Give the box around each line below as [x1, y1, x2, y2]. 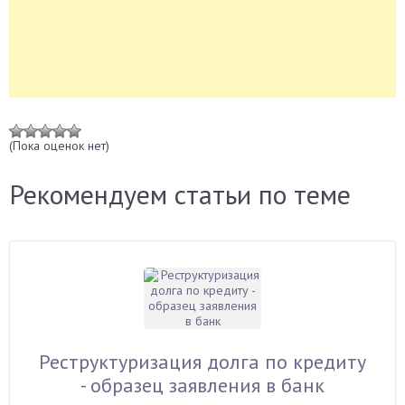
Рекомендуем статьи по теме [9, 176, 351, 212]
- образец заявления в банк [80, 372, 325, 398]
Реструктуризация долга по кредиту [39, 349, 366, 374]
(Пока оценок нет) [9, 137, 109, 154]
